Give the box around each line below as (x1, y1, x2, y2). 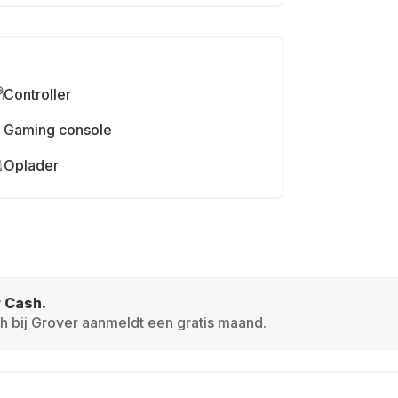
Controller (4, 85, 71, 103)
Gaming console (4, 121, 112, 139)
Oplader (4, 156, 59, 174)
